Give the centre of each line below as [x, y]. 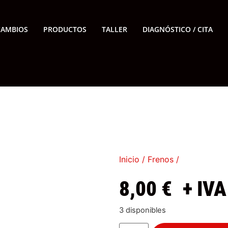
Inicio [129, 159]
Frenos [161, 159]
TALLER [114, 29]
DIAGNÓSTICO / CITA [177, 29]
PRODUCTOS [65, 29]
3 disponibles [142, 210]
